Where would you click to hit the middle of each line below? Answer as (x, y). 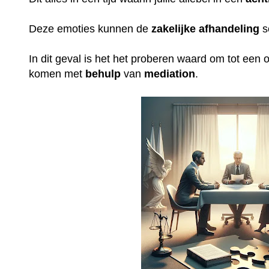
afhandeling (229, 29)
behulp (103, 74)
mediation (170, 74)
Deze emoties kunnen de (90, 29)
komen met (57, 74)
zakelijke (174, 29)
